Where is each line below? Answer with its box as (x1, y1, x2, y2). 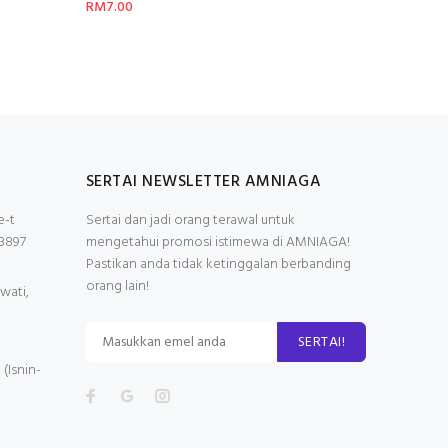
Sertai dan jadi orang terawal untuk (86, 208, 295, 232)
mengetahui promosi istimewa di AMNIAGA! (86, 230, 350, 254)
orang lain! (86, 274, 149, 298)
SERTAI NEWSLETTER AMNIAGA (86, 168, 321, 195)
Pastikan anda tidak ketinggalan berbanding (86, 252, 351, 276)
